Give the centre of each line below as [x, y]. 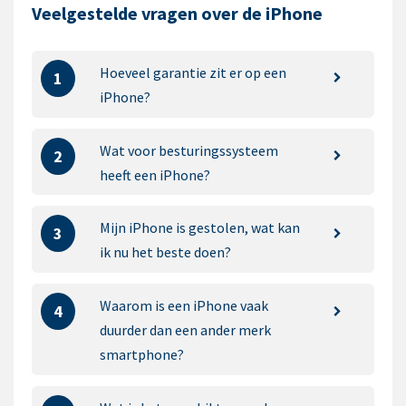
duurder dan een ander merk [185, 329]
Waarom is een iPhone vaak [184, 306]
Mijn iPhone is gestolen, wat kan [199, 228]
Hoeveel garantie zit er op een [193, 72]
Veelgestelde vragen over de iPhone [177, 13]
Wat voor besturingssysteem [188, 150]
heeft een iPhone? [155, 174]
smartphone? [141, 354]
